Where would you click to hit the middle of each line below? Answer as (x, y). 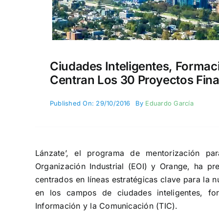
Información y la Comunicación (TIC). (106, 206)
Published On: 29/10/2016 (90, 103)
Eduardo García (169, 103)
